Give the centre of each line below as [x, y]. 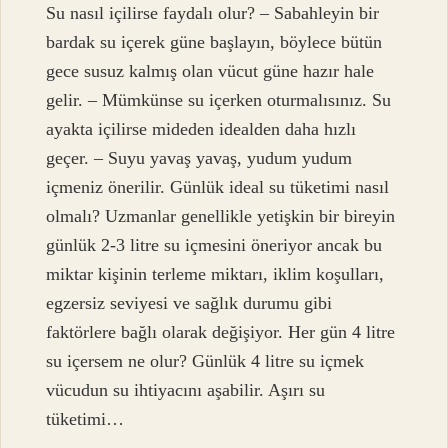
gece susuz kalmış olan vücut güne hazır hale [210, 71]
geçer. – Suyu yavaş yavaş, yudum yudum [199, 158]
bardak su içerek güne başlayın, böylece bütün [214, 42]
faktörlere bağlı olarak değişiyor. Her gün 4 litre [221, 332]
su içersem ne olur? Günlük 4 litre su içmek [205, 361]
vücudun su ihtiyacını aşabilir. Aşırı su [186, 390]
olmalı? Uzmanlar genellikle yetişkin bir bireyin [221, 216]
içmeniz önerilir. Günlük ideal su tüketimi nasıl [218, 187]
